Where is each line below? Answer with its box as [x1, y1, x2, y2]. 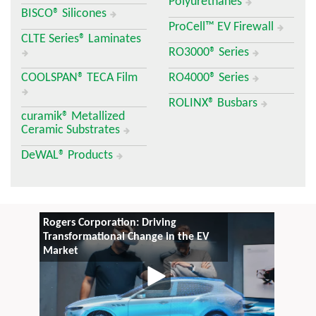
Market [42, 245, 78, 257]
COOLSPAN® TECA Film [21, 71, 138, 85]
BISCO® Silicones [21, 7, 109, 20]
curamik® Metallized [21, 110, 125, 123]
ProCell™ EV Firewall [169, 20, 276, 34]
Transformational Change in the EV [42, 231, 209, 243]
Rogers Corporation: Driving [42, 217, 176, 229]
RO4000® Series [169, 71, 252, 85]
